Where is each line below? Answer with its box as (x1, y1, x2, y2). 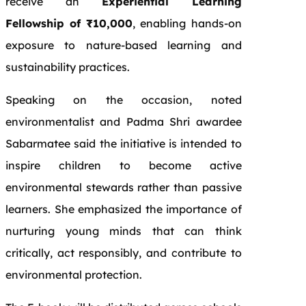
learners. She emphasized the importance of (5, 201, 242, 216)
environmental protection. (5, 267, 142, 281)
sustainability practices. (5, 59, 130, 74)
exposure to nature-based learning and (5, 38, 242, 52)
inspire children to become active (5, 158, 242, 172)
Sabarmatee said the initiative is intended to (5, 136, 242, 150)
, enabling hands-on (133, 16, 242, 30)
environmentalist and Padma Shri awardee (5, 114, 242, 128)
